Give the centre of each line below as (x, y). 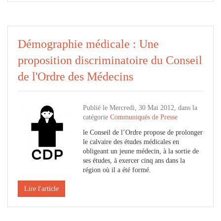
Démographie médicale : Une (88, 44)
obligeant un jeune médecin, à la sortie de (141, 151)
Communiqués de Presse (144, 117)
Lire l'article (41, 189)
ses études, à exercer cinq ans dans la (134, 161)
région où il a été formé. (117, 170)
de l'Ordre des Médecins (75, 76)
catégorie (96, 117)
